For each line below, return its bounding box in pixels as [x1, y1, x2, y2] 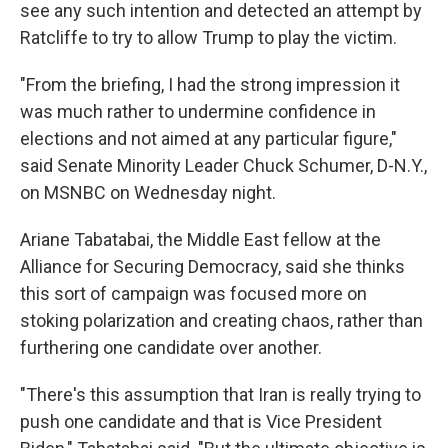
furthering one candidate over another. [20, 337, 322, 358]
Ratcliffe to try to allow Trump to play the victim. [20, 27, 397, 48]
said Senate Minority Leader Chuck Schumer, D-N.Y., [20, 155, 427, 176]
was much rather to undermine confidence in [20, 101, 376, 122]
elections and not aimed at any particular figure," [20, 128, 397, 149]
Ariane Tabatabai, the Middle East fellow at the [20, 229, 381, 250]
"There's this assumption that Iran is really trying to [20, 384, 421, 405]
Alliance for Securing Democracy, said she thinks [20, 256, 405, 277]
